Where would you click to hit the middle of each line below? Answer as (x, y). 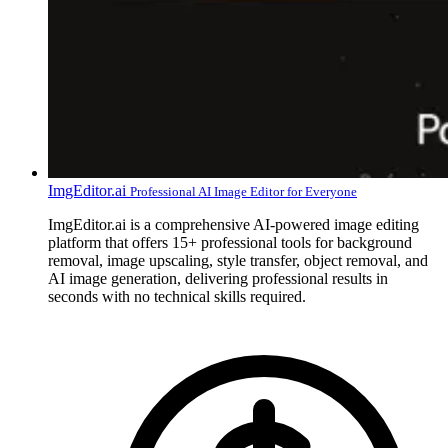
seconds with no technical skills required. (177, 296)
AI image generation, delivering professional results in (218, 278)
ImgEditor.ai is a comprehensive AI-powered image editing (233, 224)
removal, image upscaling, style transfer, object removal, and (238, 260)
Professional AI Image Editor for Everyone (243, 191)
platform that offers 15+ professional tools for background (230, 242)
